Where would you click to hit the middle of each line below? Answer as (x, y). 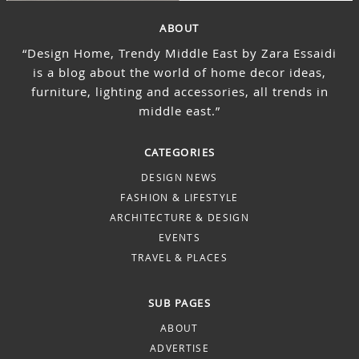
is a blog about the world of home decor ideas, (179, 72)
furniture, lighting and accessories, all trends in (179, 91)
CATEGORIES (179, 152)
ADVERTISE (179, 347)
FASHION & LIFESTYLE (179, 197)
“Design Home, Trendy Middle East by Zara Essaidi (179, 52)
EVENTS (179, 237)
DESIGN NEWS (179, 177)
